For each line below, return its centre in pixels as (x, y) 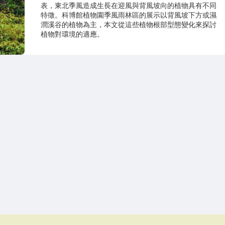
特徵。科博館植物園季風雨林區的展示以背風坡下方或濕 (129, 15)
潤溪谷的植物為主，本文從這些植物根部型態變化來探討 (129, 25)
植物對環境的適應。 (72, 34)
